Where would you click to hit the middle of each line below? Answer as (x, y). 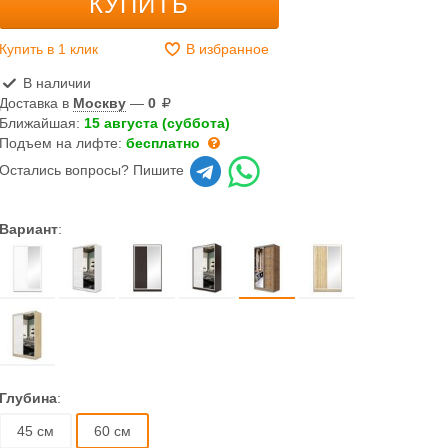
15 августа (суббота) (157, 123)
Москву (100, 103)
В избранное (225, 49)
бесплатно (163, 143)
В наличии (54, 83)
